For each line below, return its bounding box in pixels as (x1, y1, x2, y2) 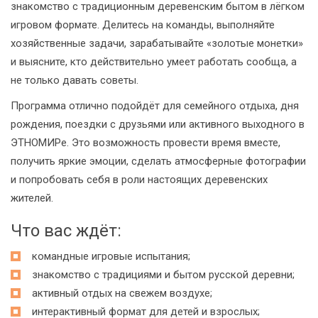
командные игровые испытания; (32, 250, 190, 263)
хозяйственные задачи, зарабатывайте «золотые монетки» (11, 37, 303, 50)
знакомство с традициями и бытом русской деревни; (32, 268, 295, 281)
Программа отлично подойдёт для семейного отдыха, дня (11, 99, 299, 112)
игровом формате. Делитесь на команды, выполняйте (11, 18, 275, 31)
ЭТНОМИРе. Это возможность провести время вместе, (11, 136, 280, 149)
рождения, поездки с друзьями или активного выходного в (11, 118, 305, 131)
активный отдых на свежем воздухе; (32, 287, 212, 300)
